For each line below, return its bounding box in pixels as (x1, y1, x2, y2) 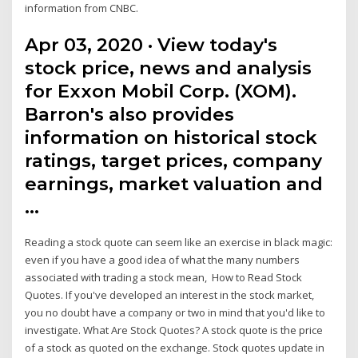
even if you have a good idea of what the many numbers (25, 252, 300, 267)
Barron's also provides (25, 102, 235, 125)
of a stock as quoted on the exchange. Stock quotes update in (25, 340, 325, 355)
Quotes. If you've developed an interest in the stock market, (25, 287, 315, 302)
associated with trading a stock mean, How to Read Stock (25, 269, 303, 284)
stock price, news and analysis (25, 56, 312, 79)
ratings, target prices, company (25, 149, 323, 172)
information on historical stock (25, 125, 318, 149)
